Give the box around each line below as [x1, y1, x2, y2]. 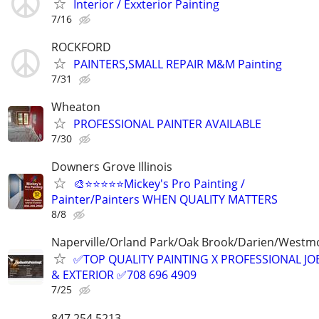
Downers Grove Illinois [51, 159, 172, 175]
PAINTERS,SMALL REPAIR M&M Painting [73, 56, 282, 72]
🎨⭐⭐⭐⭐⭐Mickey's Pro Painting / [73, 176, 245, 192]
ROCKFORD [51, 38, 111, 55]
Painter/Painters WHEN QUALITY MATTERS [51, 192, 278, 208]
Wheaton [51, 99, 100, 115]
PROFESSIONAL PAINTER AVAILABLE [73, 116, 261, 132]
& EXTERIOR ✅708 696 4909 [51, 267, 197, 283]
